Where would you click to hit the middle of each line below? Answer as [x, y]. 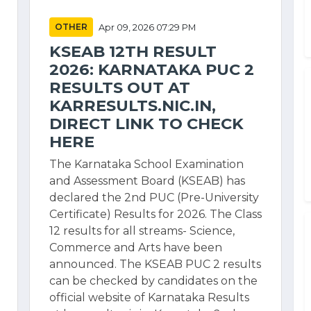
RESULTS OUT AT [120, 87]
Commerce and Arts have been [136, 247]
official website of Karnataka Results [149, 297]
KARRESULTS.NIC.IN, [133, 106]
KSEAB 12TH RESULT [133, 51]
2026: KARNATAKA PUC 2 [152, 69]
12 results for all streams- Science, [142, 231]
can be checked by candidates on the [153, 281]
